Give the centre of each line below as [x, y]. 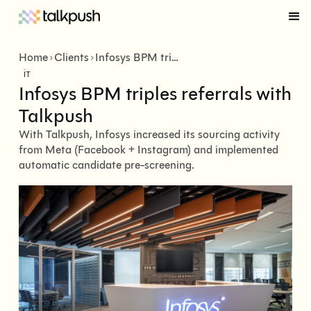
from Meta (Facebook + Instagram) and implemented [149, 150]
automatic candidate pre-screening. [107, 165]
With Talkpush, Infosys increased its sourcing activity [149, 135]
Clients [72, 57]
